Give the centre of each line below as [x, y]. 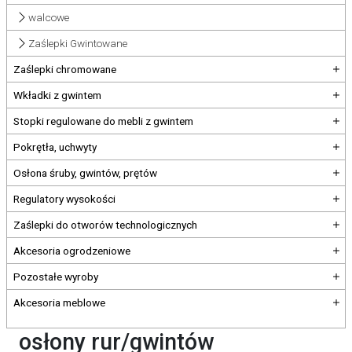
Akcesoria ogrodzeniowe [72, 251]
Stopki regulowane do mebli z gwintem [103, 121]
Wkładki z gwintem [57, 95]
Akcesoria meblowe [59, 302]
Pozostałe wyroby [56, 277]
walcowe [49, 17]
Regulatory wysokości [64, 199]
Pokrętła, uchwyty [55, 147]
